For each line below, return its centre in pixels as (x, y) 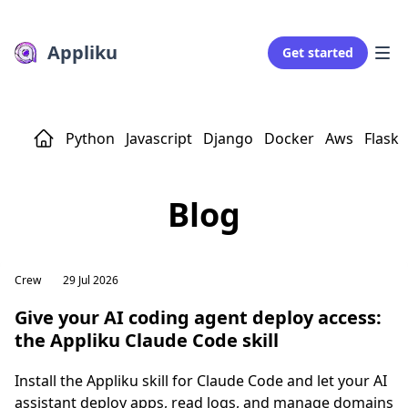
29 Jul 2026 (91, 280)
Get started (318, 52)
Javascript (159, 138)
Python (90, 138)
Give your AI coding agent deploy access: (198, 317)
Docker (289, 138)
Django (228, 138)
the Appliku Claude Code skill (147, 340)
